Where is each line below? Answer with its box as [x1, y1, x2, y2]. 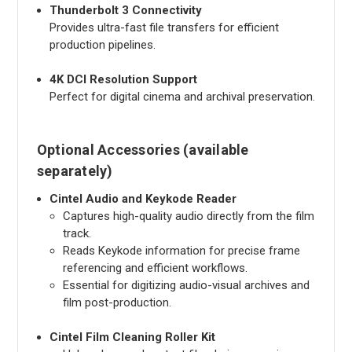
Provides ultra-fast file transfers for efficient [49, 20, 279, 35]
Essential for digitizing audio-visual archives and [62, 277, 310, 292]
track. [62, 225, 91, 240]
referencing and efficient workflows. [62, 260, 247, 275]
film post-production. [62, 295, 171, 310]
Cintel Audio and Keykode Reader [49, 191, 236, 206]
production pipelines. [49, 37, 156, 52]
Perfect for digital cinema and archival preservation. [49, 89, 315, 104]
